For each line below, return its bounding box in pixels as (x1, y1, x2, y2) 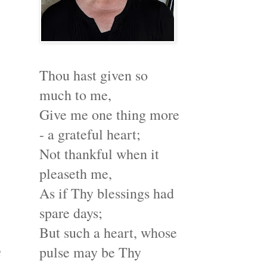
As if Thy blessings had (39, 184, 174, 203)
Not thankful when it (39, 144, 159, 163)
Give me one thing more (39, 105, 179, 124)
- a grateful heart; (39, 125, 141, 144)
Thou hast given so (39, 66, 148, 85)
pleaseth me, (39, 164, 112, 183)
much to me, (39, 85, 111, 104)
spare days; (39, 203, 103, 222)
